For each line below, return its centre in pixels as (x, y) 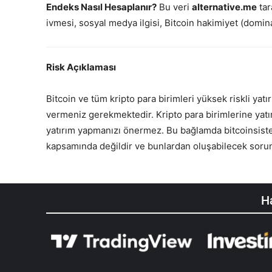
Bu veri (174, 7)
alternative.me (224, 7)
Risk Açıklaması (81, 67)
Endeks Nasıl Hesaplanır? (101, 7)
